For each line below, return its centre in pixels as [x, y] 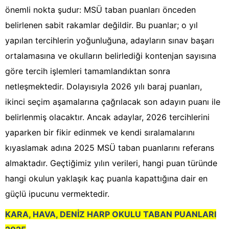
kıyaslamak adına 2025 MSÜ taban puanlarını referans [110, 148]
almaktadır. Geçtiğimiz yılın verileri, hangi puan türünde [111, 163]
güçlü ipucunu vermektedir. [57, 194]
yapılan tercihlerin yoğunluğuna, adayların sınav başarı [110, 41]
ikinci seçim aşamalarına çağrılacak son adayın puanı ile [113, 102]
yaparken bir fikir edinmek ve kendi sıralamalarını [100, 133]
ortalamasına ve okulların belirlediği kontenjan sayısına [111, 56]
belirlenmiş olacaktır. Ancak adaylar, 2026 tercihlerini [107, 117]
